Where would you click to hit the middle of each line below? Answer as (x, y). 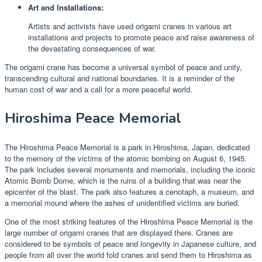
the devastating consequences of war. (92, 48)
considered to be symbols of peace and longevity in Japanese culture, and (130, 243)
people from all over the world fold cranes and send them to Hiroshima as (128, 254)
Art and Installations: (66, 7)
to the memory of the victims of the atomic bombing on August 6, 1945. (126, 158)
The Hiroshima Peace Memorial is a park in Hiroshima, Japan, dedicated (127, 147)
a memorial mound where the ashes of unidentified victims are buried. (122, 202)
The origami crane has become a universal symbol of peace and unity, (123, 67)
